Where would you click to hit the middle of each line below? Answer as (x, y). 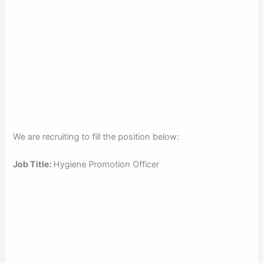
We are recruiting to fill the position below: (96, 136)
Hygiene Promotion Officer (107, 165)
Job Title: (33, 165)
